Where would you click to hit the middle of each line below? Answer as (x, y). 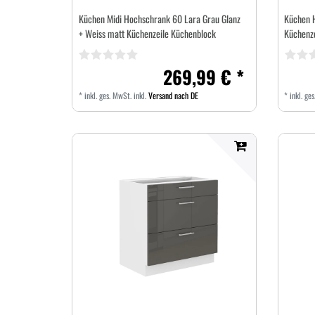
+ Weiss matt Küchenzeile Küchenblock (147, 33)
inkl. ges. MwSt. (108, 95)
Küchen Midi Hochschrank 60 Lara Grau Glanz (159, 18)
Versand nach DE (173, 95)
